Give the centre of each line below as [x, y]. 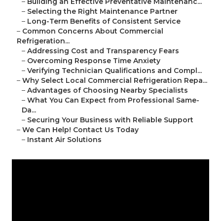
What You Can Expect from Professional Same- [113, 100]
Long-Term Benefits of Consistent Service [104, 21]
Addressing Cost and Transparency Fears [103, 51]
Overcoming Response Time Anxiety [94, 61]
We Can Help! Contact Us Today [80, 130]
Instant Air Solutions [64, 140]
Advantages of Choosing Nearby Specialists [108, 91]
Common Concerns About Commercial [93, 31]
